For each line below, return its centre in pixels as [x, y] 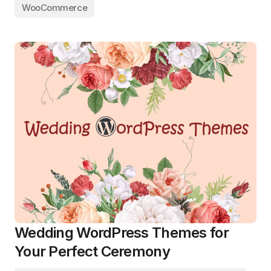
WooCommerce [55, 8]
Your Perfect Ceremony [92, 251]
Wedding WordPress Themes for [122, 233]
